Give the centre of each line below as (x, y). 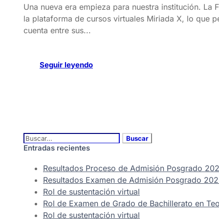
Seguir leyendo (66, 65)
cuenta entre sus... (57, 30)
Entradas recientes (57, 148)
